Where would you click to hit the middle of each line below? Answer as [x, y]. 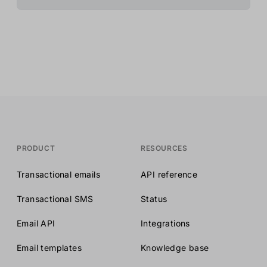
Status [154, 199]
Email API [36, 223]
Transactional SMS [55, 199]
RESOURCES [164, 148]
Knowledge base [175, 248]
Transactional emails [58, 175]
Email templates [49, 248]
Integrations [165, 223]
